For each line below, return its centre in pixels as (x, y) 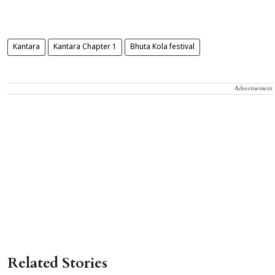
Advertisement (254, 89)
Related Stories (57, 263)
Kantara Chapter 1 (85, 48)
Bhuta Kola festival (162, 48)
